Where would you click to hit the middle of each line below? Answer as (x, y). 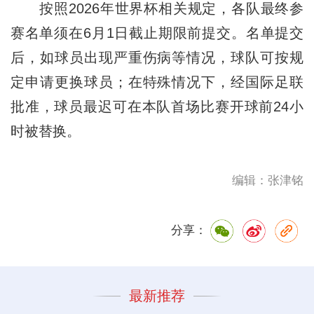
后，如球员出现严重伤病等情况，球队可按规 (157, 57)
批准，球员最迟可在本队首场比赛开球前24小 (157, 106)
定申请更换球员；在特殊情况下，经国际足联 (157, 82)
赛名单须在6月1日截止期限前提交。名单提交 (157, 33)
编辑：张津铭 (268, 180)
